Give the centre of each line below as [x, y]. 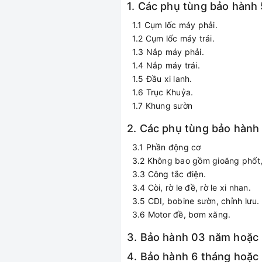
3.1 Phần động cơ [164, 147]
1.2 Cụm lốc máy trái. [171, 38]
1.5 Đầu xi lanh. [160, 79]
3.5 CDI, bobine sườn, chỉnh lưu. [193, 201]
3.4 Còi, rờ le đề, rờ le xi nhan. [189, 187]
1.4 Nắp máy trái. [163, 65]
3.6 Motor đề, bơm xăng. [179, 214]
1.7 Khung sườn [160, 106]
